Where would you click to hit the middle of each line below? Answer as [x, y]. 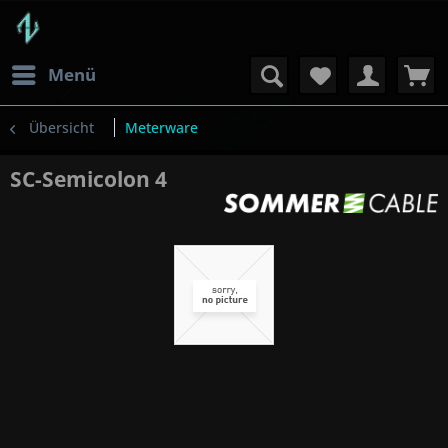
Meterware [161, 127]
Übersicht [61, 127]
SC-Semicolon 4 [88, 179]
